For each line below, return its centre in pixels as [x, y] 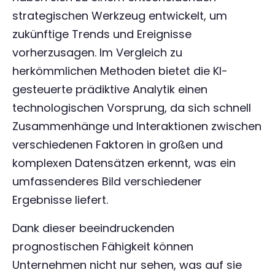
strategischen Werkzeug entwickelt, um [120, 16]
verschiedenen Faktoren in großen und [118, 145]
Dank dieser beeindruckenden [93, 228]
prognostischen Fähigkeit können [103, 246]
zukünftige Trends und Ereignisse [102, 34]
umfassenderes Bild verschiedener [107, 181]
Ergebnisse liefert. [60, 200]
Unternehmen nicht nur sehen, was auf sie [127, 265]
